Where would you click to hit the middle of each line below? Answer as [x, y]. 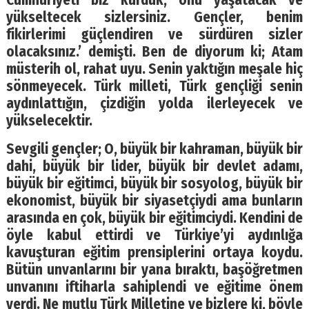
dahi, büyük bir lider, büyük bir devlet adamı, [154, 166]
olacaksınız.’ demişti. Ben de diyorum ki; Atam [154, 52]
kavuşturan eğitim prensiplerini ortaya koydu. [154, 252]
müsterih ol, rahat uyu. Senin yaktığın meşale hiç [154, 69]
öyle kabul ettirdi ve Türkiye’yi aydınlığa [154, 235]
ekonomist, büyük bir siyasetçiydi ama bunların [154, 201]
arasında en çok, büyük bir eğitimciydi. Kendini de [154, 218]
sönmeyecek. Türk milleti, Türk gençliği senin [154, 86]
